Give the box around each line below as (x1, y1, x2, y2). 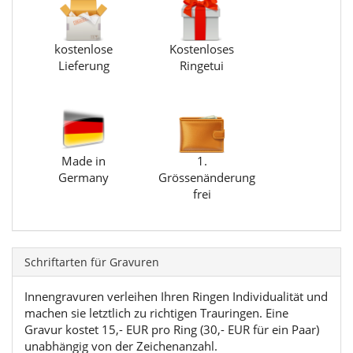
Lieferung (58, 57, 110, 73)
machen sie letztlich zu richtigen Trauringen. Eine (24, 304, 288, 321)
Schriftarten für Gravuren (24, 254, 159, 269)
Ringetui (180, 57, 224, 73)
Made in (61, 152, 106, 169)
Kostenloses (169, 40, 234, 57)
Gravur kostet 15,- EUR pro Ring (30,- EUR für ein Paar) (24, 321, 319, 337)
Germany (58, 169, 109, 185)
